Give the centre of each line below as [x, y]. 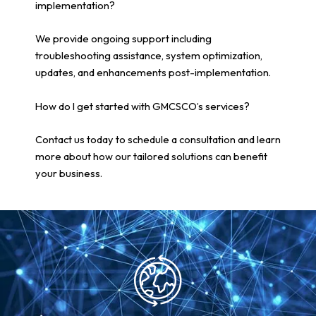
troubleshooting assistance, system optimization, [149, 56]
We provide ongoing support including [123, 39]
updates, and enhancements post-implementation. [153, 73]
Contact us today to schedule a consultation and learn [158, 140]
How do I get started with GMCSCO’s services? [142, 106]
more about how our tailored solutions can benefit [151, 157]
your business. [69, 174]
